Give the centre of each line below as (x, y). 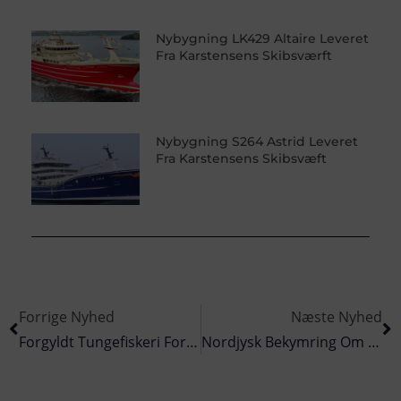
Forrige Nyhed (67, 317)
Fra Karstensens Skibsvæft (241, 159)
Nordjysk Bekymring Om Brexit (373, 342)
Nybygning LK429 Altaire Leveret (262, 39)
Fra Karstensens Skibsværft (243, 56)
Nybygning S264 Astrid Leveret (256, 142)
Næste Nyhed (337, 317)
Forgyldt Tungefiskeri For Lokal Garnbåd (192, 342)
